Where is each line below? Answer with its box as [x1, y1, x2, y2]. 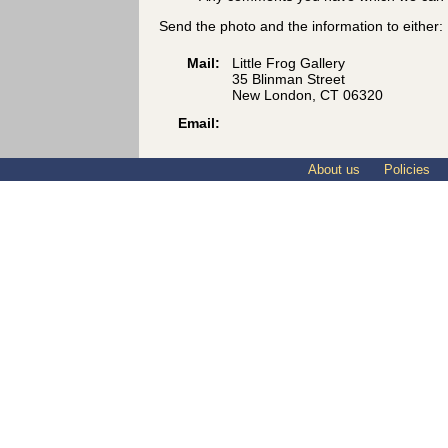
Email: [178, 115, 220, 132]
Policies [380, 162, 430, 177]
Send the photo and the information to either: [159, 18, 443, 35]
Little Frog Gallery [232, 55, 345, 72]
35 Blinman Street [232, 71, 345, 88]
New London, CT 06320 [232, 87, 383, 104]
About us [304, 162, 360, 177]
